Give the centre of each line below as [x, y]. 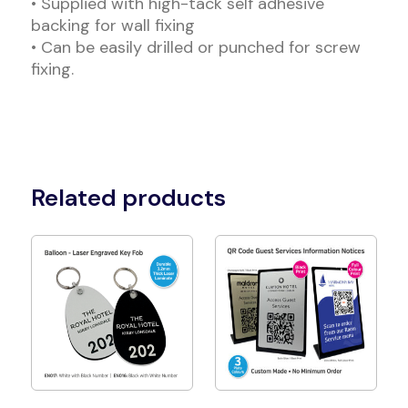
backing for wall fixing [112, 26]
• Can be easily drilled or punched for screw [195, 48]
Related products [128, 198]
